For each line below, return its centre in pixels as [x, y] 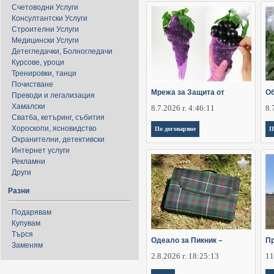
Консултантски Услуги [50, 18]
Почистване [32, 84]
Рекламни [28, 161]
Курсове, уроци [38, 62]
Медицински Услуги [45, 40]
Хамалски [28, 106]
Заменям [27, 245]
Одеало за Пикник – [187, 241]
